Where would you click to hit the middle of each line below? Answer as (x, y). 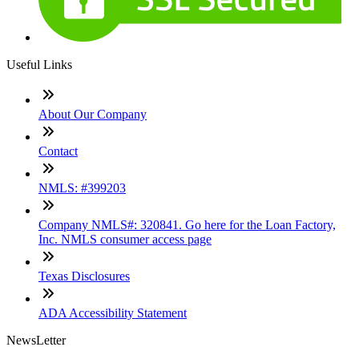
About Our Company (93, 114)
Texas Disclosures (84, 276)
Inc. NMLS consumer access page (125, 239)
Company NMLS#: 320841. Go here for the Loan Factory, (187, 224)
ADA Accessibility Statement (113, 313)
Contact (58, 151)
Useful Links (39, 64)
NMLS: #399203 (82, 188)
